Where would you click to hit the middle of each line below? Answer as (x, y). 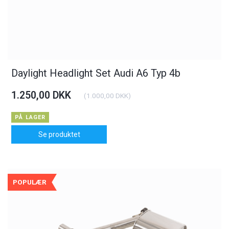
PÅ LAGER (30, 117)
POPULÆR (30, 182)
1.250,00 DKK (41, 95)
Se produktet (59, 134)
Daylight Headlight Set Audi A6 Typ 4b (96, 73)
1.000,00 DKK (108, 95)
